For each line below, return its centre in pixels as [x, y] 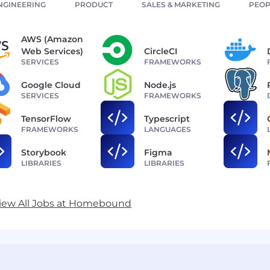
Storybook [44, 153]
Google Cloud [51, 85]
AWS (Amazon [52, 39]
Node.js [160, 85]
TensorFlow [46, 119]
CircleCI [160, 52]
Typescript [167, 119]
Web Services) [52, 52]
